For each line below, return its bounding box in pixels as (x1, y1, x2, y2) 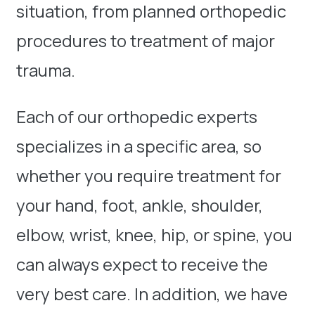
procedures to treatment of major (16, 29, 275, 53)
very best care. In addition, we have (16, 282, 288, 306)
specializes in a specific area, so (16, 134, 262, 158)
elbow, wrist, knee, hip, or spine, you (16, 223, 292, 247)
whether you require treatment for (16, 164, 281, 188)
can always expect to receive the (16, 252, 268, 276)
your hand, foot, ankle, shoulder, (16, 193, 263, 217)
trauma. (16, 58, 75, 82)
